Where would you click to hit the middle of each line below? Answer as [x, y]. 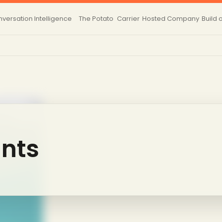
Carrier [129, 19]
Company [183, 19]
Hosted [154, 19]
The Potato [96, 19]
